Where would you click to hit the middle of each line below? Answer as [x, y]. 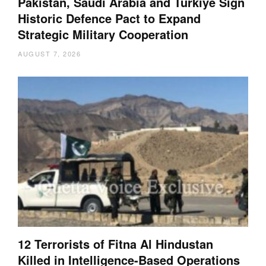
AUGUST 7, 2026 [49, 54]
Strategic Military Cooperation [103, 34]
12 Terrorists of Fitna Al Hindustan [115, 243]
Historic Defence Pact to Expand [109, 18]
